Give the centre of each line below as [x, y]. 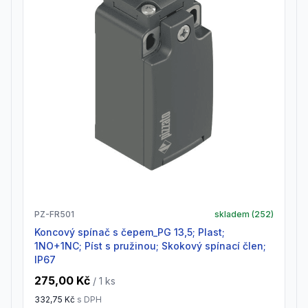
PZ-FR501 [54, 214]
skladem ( [234, 214]
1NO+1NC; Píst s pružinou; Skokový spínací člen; [150, 246]
